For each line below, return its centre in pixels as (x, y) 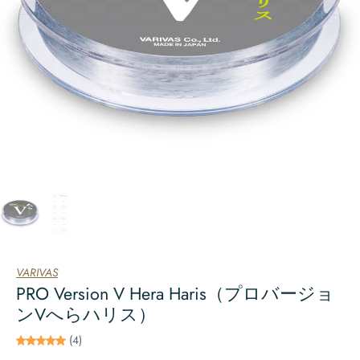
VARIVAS (37, 272)
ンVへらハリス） (86, 315)
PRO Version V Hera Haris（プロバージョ (175, 294)
